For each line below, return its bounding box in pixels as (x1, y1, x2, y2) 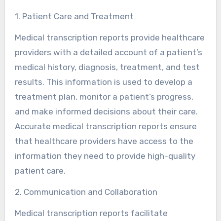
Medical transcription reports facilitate (14, 208, 168, 218)
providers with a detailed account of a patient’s (14, 47, 202, 57)
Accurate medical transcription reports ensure (14, 121, 197, 131)
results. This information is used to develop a (14, 76, 192, 87)
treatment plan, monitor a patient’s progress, (14, 91, 193, 102)
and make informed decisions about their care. (14, 106, 198, 116)
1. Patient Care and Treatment (14, 11, 134, 21)
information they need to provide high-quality (14, 150, 195, 161)
